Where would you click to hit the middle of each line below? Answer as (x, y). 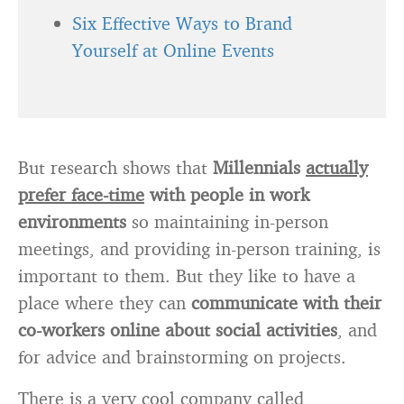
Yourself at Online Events (173, 50)
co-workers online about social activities (178, 330)
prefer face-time (81, 194)
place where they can (105, 303)
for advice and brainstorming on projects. (182, 357)
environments (72, 221)
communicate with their (286, 303)
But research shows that (115, 167)
